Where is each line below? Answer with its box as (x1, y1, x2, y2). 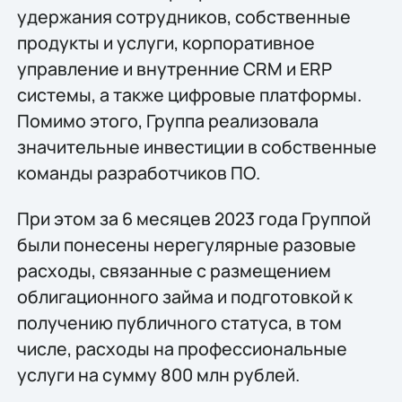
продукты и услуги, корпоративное (16, 30, 315, 55)
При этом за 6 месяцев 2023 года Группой (16, 206, 371, 232)
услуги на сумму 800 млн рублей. (16, 363, 303, 388)
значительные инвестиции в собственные (16, 134, 377, 159)
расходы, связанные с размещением (16, 258, 331, 284)
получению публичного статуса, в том (16, 310, 342, 336)
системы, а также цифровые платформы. (16, 82, 362, 107)
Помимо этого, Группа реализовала (16, 108, 319, 133)
